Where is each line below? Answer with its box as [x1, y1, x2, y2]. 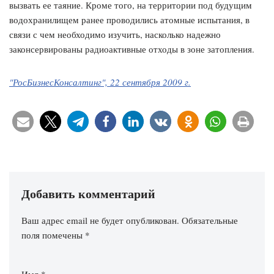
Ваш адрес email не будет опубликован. [21, 214, 179, 227]
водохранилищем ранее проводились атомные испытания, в [9, 13, 250, 26]
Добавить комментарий [21, 185, 155, 203]
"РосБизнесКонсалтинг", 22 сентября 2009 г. [9, 76, 191, 89]
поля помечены [21, 229, 85, 242]
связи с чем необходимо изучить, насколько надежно [9, 28, 221, 41]
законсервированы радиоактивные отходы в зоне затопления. [9, 43, 254, 56]
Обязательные [182, 214, 238, 227]
